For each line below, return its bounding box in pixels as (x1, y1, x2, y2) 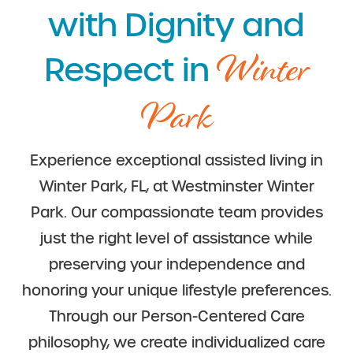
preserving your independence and (48, 255, 305, 274)
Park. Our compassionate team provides (30, 203, 323, 222)
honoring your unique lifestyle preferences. (21, 281, 332, 300)
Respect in (44, 49, 217, 91)
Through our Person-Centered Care (48, 307, 305, 326)
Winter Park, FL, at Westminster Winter (39, 177, 314, 196)
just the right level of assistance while (40, 229, 313, 248)
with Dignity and (48, 4, 305, 46)
